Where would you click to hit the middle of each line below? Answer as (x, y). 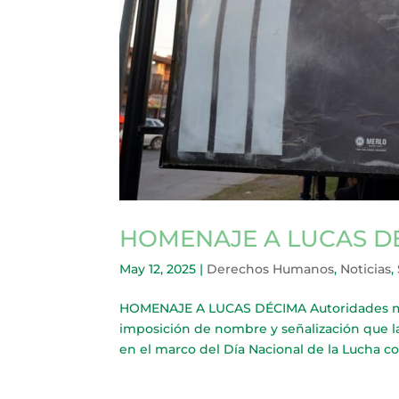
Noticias (366, 269)
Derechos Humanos (271, 269)
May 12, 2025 (158, 269)
